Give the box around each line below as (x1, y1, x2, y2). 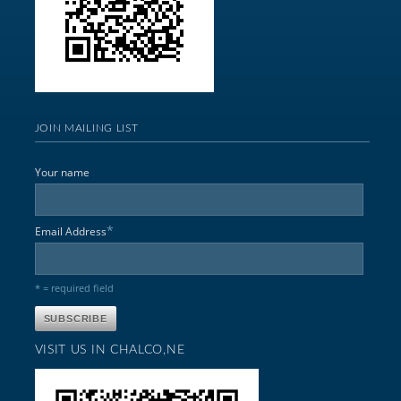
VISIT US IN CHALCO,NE (34, 343, 185, 356)
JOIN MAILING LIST (34, 122, 139, 133)
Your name (34, 164, 90, 180)
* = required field (34, 280, 114, 294)
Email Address (34, 223, 107, 239)
